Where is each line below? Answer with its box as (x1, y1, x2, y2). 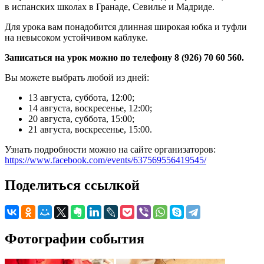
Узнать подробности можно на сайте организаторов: (5, 144, 216, 155)
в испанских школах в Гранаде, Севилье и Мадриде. (5, 2, 214, 12)
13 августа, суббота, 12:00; (28, 93, 134, 103)
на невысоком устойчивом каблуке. (5, 32, 148, 43)
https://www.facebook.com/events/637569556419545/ (5, 155, 206, 166)
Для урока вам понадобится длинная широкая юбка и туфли (5, 22, 247, 32)
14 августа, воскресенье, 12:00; (28, 103, 152, 114)
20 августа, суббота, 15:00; (28, 114, 134, 124)
